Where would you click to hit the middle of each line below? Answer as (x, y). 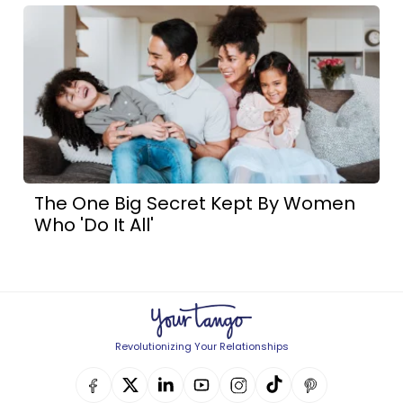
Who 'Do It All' (94, 224)
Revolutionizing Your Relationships (201, 346)
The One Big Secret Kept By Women (195, 203)
